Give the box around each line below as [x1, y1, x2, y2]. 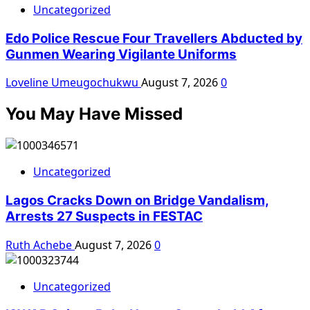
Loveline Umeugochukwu [6, 75, 141, 91]
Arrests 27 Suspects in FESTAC [6, 208, 203, 224]
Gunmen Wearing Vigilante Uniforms [6, 46, 237, 62]
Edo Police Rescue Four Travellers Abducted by [6, 30, 302, 46]
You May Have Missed [6, 104, 183, 125]
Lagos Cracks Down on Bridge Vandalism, [6, 192, 269, 208]
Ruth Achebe [6, 237, 75, 253]
